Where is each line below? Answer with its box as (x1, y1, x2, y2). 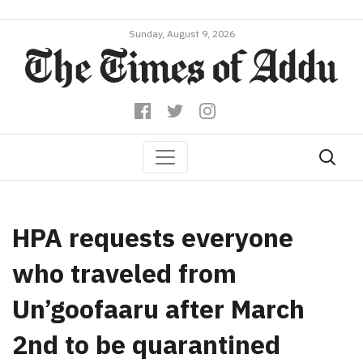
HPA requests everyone (12, 220, 293, 254)
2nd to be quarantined (12, 327, 280, 361)
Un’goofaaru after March (12, 291, 305, 326)
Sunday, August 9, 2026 (128, 28, 235, 40)
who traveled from (12, 255, 237, 290)
